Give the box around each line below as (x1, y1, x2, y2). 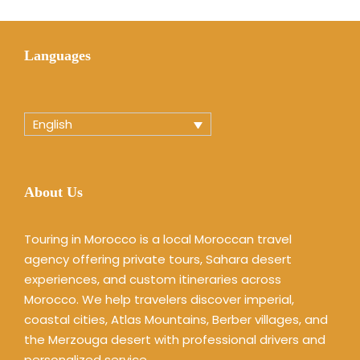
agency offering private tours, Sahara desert (24, 250, 292, 268)
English (33, 116, 72, 133)
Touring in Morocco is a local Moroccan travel (24, 230, 292, 247)
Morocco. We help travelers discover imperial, (24, 290, 294, 308)
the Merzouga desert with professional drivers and (24, 330, 325, 348)
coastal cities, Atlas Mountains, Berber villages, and (24, 310, 328, 328)
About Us (24, 183, 83, 200)
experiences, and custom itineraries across (24, 270, 281, 288)
